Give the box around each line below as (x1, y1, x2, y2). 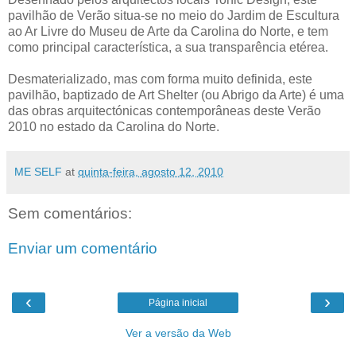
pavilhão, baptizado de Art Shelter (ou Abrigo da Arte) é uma (8, 88, 344, 103)
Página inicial (149, 297, 207, 309)
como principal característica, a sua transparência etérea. (8, 41, 328, 55)
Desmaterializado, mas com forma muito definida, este (8, 72, 312, 87)
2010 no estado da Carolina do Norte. (8, 120, 219, 134)
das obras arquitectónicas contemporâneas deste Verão (8, 104, 321, 118)
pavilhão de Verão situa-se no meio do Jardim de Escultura (8, 9, 339, 23)
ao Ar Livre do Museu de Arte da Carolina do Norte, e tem (8, 25, 328, 39)
